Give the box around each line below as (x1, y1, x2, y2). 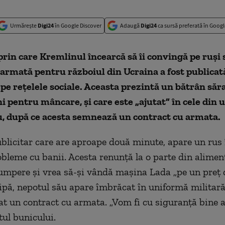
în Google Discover (54, 22, 101, 29)
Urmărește (10, 22, 38, 29)
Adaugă (120, 22, 141, 29)
